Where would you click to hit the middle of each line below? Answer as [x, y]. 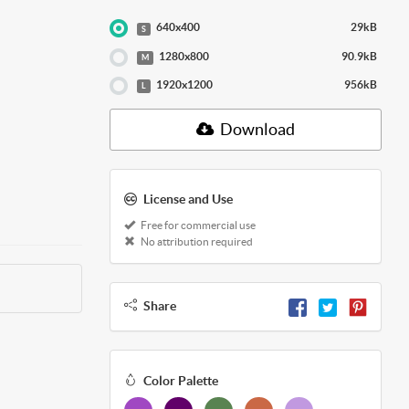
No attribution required [195, 242]
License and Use [188, 199]
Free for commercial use [197, 225]
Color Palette [180, 380]
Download [256, 130]
